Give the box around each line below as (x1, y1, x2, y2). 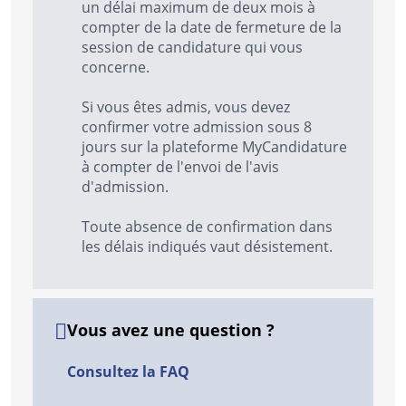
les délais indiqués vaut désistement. (82, 237, 336, 256)
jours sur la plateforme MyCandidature (82, 137, 347, 157)
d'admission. (82, 177, 172, 197)
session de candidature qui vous (82, 37, 303, 57)
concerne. (82, 57, 153, 77)
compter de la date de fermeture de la (82, 17, 342, 37)
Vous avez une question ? (67, 319, 275, 342)
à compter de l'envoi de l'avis (82, 157, 279, 177)
